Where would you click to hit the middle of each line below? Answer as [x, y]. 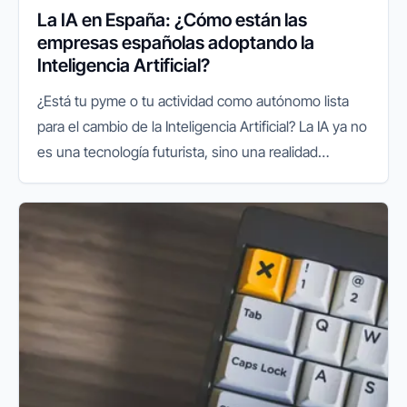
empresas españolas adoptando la [176, 43]
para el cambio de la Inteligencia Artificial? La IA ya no [202, 127]
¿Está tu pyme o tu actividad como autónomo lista [193, 101]
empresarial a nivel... [101, 203]
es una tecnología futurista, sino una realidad [178, 152]
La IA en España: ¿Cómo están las [172, 20]
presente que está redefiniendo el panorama [178, 178]
